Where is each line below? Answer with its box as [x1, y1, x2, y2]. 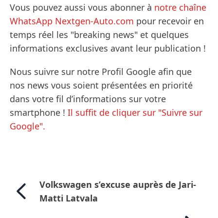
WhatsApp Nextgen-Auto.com [10, 15, 134, 27]
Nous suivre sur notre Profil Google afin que [10, 66, 192, 78]
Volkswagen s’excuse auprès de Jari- [39, 179, 196, 191]
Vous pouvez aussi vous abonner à [10, 1, 154, 14]
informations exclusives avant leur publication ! [10, 42, 206, 54]
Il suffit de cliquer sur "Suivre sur [68, 107, 202, 119]
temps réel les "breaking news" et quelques [10, 29, 189, 41]
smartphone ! [10, 107, 68, 119]
